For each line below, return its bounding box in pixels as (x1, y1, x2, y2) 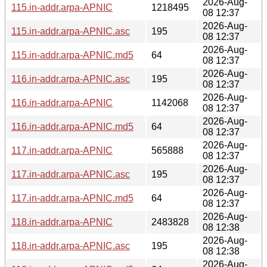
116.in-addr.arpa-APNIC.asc (11, 73, 130, 84)
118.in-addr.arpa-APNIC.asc (11, 240, 130, 251)
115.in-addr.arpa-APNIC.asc (11, 26, 130, 36)
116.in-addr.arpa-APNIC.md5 (11, 121, 133, 132)
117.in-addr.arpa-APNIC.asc (11, 169, 130, 179)
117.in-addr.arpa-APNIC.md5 (11, 193, 133, 203)
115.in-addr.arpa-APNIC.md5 (11, 49, 133, 60)
